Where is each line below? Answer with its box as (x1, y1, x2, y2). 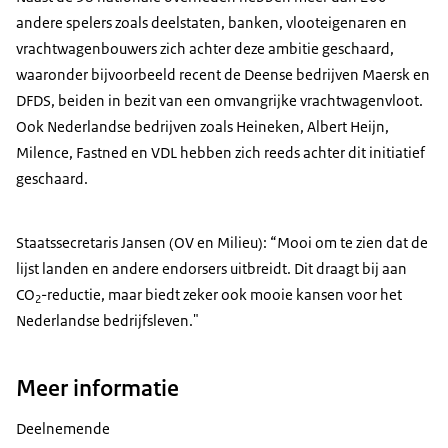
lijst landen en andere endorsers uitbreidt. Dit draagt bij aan (16, 259, 407, 279)
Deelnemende (16, 418, 110, 438)
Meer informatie (16, 372, 179, 403)
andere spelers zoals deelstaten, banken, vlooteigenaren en (16, 13, 407, 33)
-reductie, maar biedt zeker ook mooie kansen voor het (41, 285, 402, 305)
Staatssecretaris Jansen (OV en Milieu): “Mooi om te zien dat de (16, 233, 428, 253)
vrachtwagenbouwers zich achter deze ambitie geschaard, (16, 39, 394, 59)
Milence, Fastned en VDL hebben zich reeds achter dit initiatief (16, 143, 425, 163)
